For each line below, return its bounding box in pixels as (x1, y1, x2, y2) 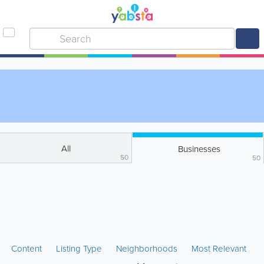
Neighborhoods (116, 242, 177, 255)
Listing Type (56, 242, 104, 255)
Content (11, 242, 44, 255)
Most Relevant (192, 242, 246, 255)
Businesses (177, 143, 220, 156)
